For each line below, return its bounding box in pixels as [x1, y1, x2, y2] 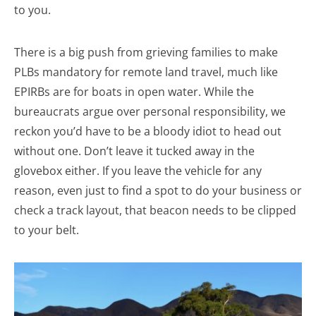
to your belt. [14, 222, 79, 238]
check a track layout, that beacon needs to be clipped [14, 202, 296, 218]
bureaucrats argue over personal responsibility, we [14, 104, 286, 119]
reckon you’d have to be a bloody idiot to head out [14, 123, 281, 139]
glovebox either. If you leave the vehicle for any [14, 163, 262, 178]
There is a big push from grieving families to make [14, 44, 278, 60]
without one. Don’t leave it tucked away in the [14, 143, 255, 159]
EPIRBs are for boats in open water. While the [14, 84, 254, 99]
